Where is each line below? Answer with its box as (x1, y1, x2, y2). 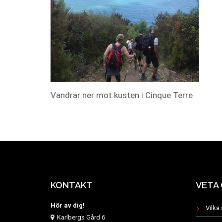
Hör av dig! (51, 202, 85, 209)
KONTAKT (51, 180, 93, 190)
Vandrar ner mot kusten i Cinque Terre (51, 90, 193, 100)
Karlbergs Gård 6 (54, 214, 105, 221)
